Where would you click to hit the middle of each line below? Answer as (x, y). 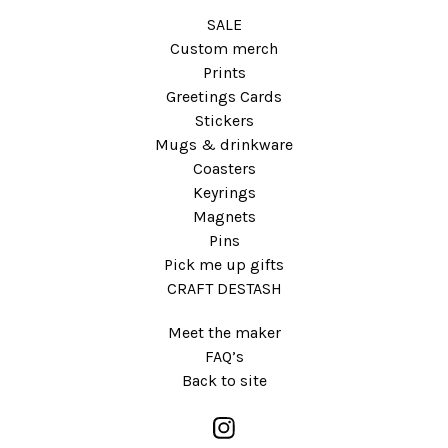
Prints (224, 72)
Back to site (224, 380)
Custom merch (224, 48)
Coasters (224, 168)
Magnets (224, 216)
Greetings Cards (224, 96)
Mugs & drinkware (224, 144)
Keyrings (224, 192)
